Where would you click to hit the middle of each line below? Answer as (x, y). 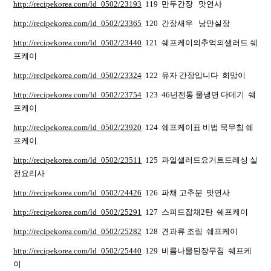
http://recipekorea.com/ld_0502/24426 (77, 193)
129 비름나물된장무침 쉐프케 (197, 251)
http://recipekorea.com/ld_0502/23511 (77, 160)
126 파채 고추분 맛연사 (186, 193)
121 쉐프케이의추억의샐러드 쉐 (200, 43)
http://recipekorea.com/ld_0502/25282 (77, 231)
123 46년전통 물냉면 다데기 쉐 (199, 95)
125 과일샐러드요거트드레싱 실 (200, 160)
